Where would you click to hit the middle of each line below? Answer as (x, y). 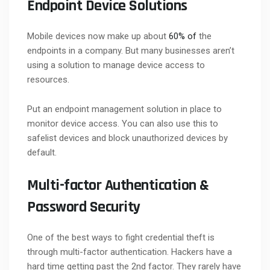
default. (42, 152)
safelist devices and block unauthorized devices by (127, 138)
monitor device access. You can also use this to (123, 123)
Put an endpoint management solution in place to (124, 109)
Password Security (84, 207)
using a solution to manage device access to (116, 65)
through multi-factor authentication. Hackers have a (130, 252)
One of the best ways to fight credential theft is (121, 237)
